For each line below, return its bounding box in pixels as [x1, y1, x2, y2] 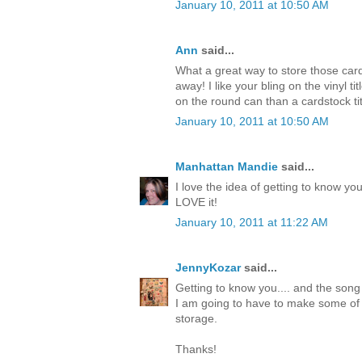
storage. [175, 312, 217, 326]
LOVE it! [175, 196, 217, 209]
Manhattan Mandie [175, 160, 278, 174]
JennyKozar [175, 261, 241, 275]
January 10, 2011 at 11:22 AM [175, 216, 328, 229]
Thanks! [175, 343, 217, 356]
